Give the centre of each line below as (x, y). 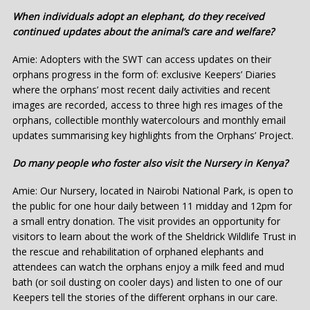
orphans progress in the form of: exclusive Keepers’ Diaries (144, 74)
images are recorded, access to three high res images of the (148, 104)
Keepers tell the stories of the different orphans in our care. (145, 297)
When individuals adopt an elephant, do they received (138, 16)
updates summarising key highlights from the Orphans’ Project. (153, 135)
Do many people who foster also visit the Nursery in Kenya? (150, 163)
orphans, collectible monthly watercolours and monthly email (149, 120)
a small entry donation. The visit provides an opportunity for (146, 221)
